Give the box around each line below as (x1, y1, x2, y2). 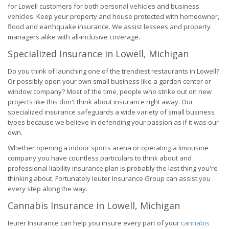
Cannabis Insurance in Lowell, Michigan (8, 199, 180, 212)
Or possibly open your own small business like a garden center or (8, 77, 211, 86)
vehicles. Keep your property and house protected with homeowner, (8, 12, 219, 21)
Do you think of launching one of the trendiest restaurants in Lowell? (8, 66, 219, 76)
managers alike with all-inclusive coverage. (8, 32, 140, 41)
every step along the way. (8, 184, 87, 193)
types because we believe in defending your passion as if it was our (8, 118, 219, 127)
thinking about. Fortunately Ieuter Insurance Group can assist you (8, 174, 211, 183)
